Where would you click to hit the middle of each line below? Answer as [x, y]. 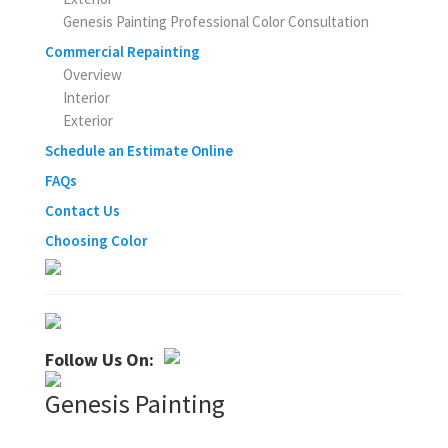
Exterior [87, 121]
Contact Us [82, 211]
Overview [92, 75]
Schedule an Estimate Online [138, 151]
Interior [86, 98]
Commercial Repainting [122, 52]
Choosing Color [96, 241]
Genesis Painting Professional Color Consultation [215, 22]
